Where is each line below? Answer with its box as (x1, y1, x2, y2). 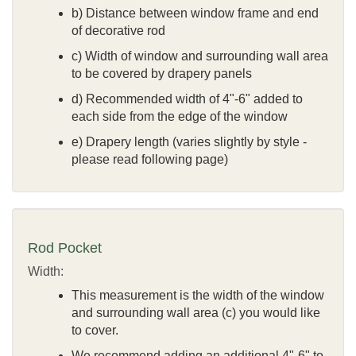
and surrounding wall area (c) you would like (72, 305, 320, 319)
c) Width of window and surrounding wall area (72, 48, 328, 63)
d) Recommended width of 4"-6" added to (72, 91, 303, 106)
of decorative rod (72, 23, 165, 37)
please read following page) (72, 152, 228, 166)
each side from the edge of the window (72, 109, 288, 123)
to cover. (72, 323, 118, 337)
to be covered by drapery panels (72, 66, 252, 80)
